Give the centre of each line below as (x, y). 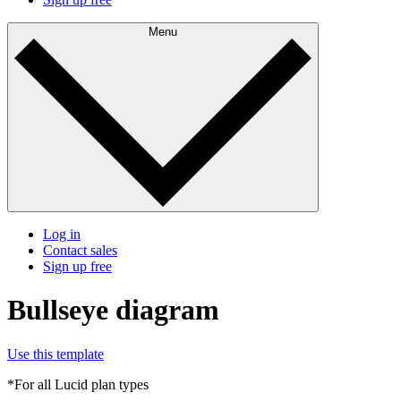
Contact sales (80, 251)
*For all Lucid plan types (78, 384)
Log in (62, 235)
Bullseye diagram (113, 310)
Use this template (55, 354)
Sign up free (77, 267)
